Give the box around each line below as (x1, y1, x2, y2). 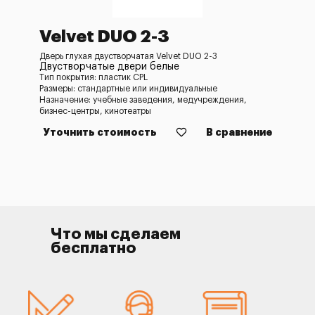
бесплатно (51, 240, 136, 256)
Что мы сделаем (51, 226, 181, 242)
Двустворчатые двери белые (39, 62, 179, 72)
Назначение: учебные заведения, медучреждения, (39, 96, 247, 104)
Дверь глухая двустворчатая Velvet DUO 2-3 (39, 52, 217, 60)
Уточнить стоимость (43, 127, 157, 137)
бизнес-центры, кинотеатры (39, 107, 151, 115)
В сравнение (206, 127, 272, 137)
